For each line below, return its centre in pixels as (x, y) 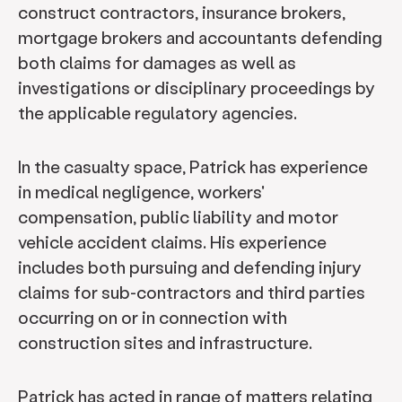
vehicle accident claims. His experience (172, 242)
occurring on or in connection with (153, 317)
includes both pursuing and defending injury (190, 267)
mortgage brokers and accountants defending (200, 37)
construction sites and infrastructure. (167, 342)
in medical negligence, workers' (141, 192)
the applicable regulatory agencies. (159, 113)
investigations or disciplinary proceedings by (197, 87)
